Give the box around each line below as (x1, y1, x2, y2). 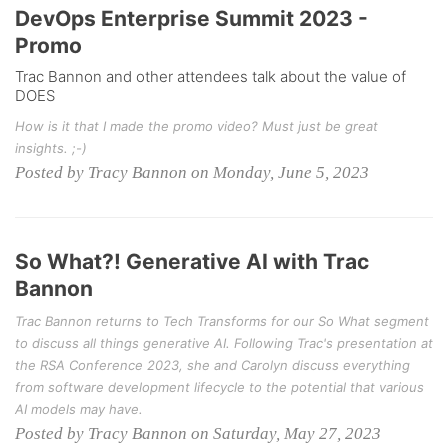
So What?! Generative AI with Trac (15, 249, 369, 274)
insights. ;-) (15, 140, 87, 156)
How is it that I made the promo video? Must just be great (15, 118, 378, 134)
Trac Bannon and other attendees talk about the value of (15, 67, 406, 86)
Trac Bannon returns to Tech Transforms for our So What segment (15, 313, 429, 329)
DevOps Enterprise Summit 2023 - (15, 6, 368, 31)
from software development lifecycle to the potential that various (15, 379, 424, 395)
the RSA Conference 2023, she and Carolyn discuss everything (15, 357, 410, 373)
